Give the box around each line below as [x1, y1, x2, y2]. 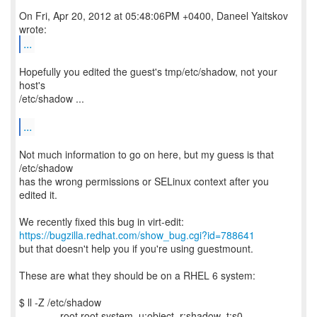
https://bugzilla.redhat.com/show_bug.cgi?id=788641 [19, 228, 255, 242]
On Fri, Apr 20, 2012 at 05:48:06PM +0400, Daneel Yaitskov [19, 8, 288, 23]
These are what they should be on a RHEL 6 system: [19, 268, 255, 282]
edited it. [19, 188, 57, 202]
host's [19, 78, 45, 92]
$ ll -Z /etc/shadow [19, 295, 101, 309]
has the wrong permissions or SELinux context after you [19, 174, 269, 188]
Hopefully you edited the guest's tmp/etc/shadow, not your [19, 64, 277, 79]
